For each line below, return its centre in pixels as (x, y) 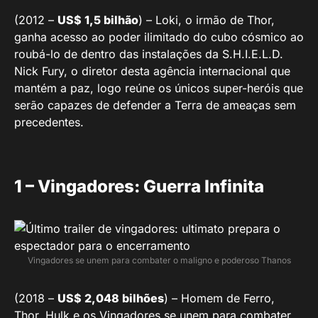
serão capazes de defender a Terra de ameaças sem (155, 105)
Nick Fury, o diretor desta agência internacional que (152, 71)
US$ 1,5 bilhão (98, 20)
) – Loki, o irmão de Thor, (207, 20)
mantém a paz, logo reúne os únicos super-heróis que (159, 88)
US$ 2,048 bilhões (111, 298)
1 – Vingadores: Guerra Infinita (139, 186)
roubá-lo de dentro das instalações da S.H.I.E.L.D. (149, 54)
